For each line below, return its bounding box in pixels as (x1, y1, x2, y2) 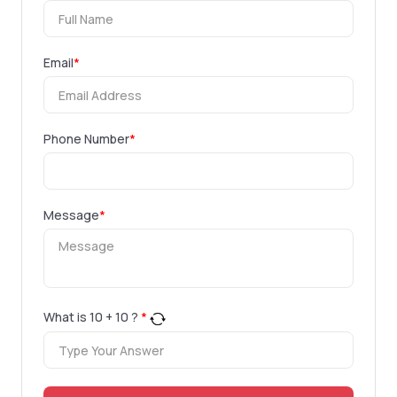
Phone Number (43, 130, 129, 148)
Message (43, 206, 99, 224)
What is (43, 308, 90, 326)
